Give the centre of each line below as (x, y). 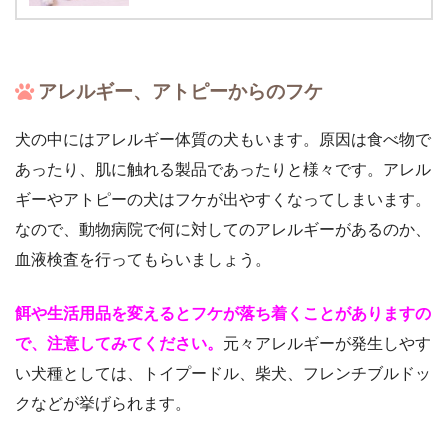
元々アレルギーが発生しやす (327, 344)
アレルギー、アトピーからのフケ (181, 92)
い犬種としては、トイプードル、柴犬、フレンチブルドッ (223, 374)
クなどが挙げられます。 (103, 404)
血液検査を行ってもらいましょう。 (143, 260)
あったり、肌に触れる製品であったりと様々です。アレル (223, 170)
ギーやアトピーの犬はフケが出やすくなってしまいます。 (223, 200)
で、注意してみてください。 (119, 344)
